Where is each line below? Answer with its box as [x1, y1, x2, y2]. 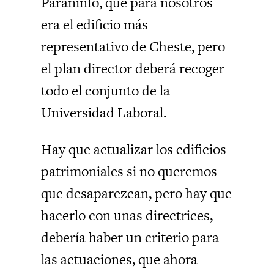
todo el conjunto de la [41, 80, 171, 100]
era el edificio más [41, 14, 149, 34]
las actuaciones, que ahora [41, 249, 198, 269]
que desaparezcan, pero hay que [41, 183, 232, 203]
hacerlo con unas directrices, [41, 205, 213, 225]
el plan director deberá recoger [41, 58, 225, 78]
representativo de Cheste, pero [41, 36, 226, 56]
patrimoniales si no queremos [41, 161, 218, 181]
